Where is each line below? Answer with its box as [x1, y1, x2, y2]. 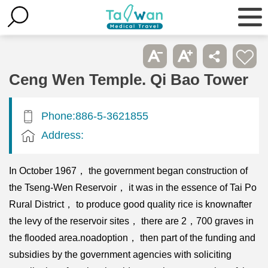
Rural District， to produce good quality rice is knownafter [9, 199, 252, 209]
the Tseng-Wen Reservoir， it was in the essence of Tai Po [9, 182, 257, 193]
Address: [41, 128, 84, 141]
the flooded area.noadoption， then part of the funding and [9, 232, 255, 243]
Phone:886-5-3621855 [41, 109, 148, 122]
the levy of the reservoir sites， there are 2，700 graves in [9, 215, 254, 226]
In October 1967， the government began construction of [9, 165, 248, 176]
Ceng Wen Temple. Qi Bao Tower [9, 71, 248, 88]
